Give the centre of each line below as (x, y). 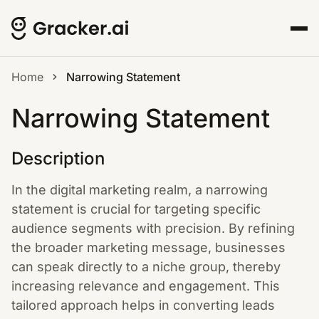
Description (58, 158)
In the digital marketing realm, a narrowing (140, 190)
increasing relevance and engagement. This (146, 286)
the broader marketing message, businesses (148, 247)
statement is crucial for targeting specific (136, 209)
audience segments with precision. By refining (153, 228)
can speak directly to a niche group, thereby (146, 267)
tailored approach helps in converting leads (143, 305)
